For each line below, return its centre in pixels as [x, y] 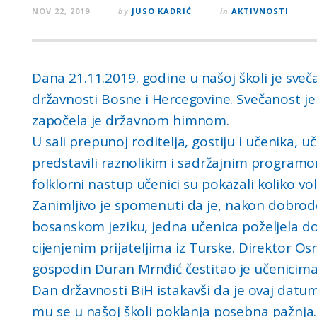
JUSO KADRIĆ [162, 11]
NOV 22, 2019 [61, 11]
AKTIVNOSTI [260, 11]
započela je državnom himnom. [131, 120]
